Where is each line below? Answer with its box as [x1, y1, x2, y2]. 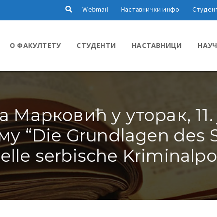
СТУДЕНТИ [77, 41, 116, 50]
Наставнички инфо [121, 5, 180, 14]
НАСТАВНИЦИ [132, 41, 182, 50]
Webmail [82, 5, 108, 14]
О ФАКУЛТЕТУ [9, 41, 61, 50]
